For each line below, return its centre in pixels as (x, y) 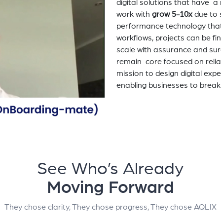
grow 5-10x (173, 14)
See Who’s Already (110, 169)
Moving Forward (110, 187)
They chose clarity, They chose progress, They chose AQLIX (110, 207)
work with (134, 14)
